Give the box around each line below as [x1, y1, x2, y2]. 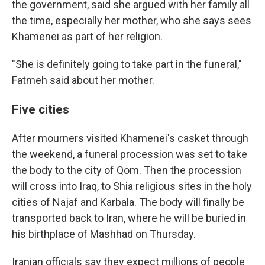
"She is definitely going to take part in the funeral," [12, 58, 242, 70]
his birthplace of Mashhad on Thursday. [12, 228, 196, 240]
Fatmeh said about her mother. [12, 74, 154, 86]
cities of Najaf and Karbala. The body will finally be [12, 196, 244, 208]
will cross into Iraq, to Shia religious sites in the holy [12, 180, 252, 192]
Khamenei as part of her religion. [12, 30, 163, 43]
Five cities [12, 102, 69, 117]
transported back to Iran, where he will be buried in [12, 212, 246, 224]
